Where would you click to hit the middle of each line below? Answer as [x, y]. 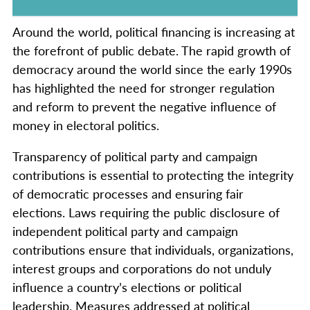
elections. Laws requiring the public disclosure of [146, 212]
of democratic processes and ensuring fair [128, 193]
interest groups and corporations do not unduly [142, 268]
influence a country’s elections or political [127, 286]
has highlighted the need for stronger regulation [144, 87]
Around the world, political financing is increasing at [154, 31]
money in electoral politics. [86, 125]
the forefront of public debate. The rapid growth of [152, 50]
